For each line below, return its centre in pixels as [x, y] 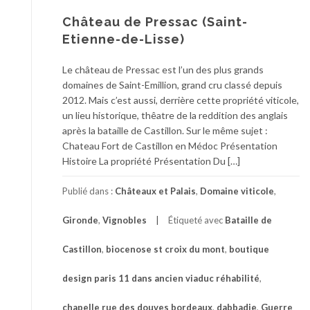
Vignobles [125, 220]
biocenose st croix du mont [165, 249]
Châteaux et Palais [155, 191]
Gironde [80, 220]
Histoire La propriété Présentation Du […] [151, 161]
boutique [249, 249]
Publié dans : [89, 191]
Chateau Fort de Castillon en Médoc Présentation [170, 146]
